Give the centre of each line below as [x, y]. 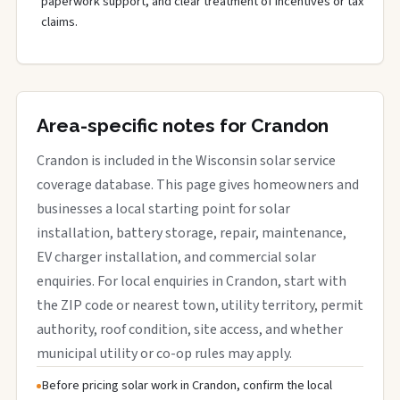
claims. [59, 22]
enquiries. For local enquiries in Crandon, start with [192, 281]
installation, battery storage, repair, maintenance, [192, 233]
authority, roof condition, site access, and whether [190, 329]
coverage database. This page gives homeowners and [198, 185]
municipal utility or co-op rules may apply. [164, 354]
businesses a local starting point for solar [163, 209]
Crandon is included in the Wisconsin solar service [186, 161]
